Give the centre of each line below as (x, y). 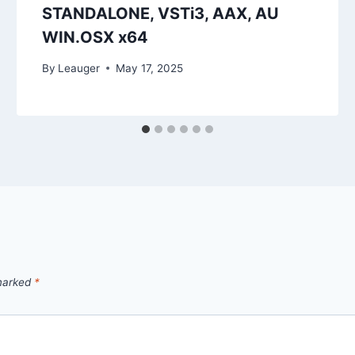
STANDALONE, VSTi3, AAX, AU (161, 14)
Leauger (79, 68)
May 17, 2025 (150, 68)
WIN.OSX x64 (95, 38)
